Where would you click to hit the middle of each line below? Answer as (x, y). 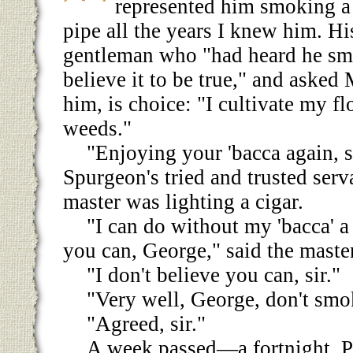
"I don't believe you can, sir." (214, 275)
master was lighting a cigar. (183, 201)
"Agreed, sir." (146, 323)
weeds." (97, 128)
